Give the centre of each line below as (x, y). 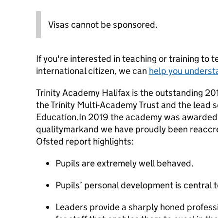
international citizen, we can (92, 71)
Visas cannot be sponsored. (103, 25)
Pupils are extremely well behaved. (125, 163)
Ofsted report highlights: (85, 141)
